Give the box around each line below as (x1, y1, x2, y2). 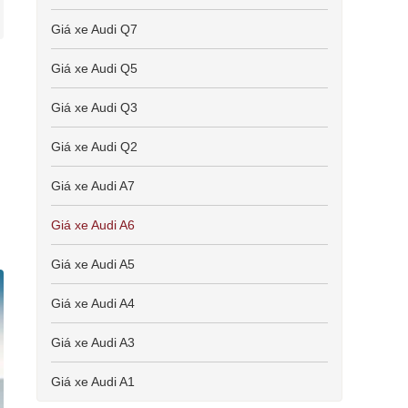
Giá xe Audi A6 (51, 218, 135, 232)
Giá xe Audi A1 (51, 374, 135, 389)
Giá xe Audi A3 (51, 335, 135, 350)
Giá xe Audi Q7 (51, 22, 138, 36)
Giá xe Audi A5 (51, 257, 135, 271)
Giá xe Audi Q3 (51, 100, 138, 115)
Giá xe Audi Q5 (51, 61, 138, 76)
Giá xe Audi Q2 (51, 139, 138, 154)
